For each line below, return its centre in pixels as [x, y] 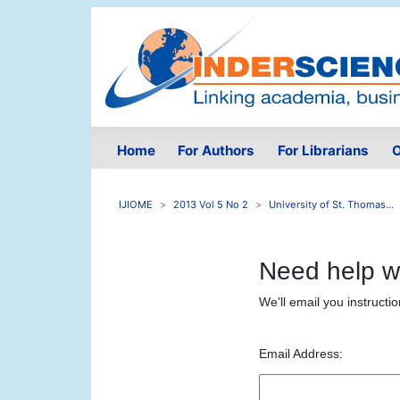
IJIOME [136, 205]
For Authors [217, 151]
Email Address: [300, 354]
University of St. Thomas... [331, 205]
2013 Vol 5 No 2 [211, 205]
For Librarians [323, 151]
